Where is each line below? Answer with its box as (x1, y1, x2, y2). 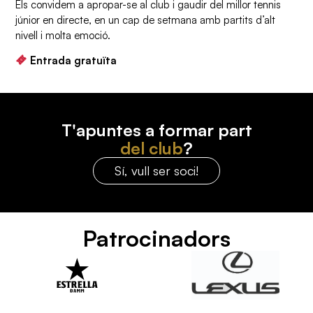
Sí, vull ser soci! (115, 162, 198, 178)
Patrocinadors (82, 224, 231, 253)
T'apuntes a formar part (61, 119, 252, 140)
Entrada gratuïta (30, 53, 117, 67)
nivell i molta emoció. (15, 28, 111, 42)
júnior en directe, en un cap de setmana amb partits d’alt (15, 13, 276, 27)
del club (120, 137, 183, 159)
